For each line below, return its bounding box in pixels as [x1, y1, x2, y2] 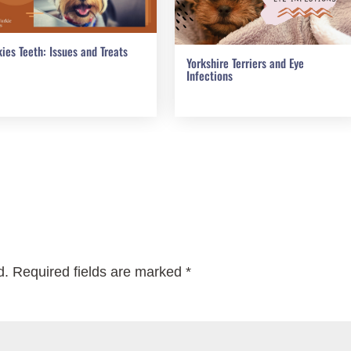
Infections [186, 66, 233, 84]
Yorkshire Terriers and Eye [186, 53, 305, 71]
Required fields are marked [13, 263, 186, 280]
